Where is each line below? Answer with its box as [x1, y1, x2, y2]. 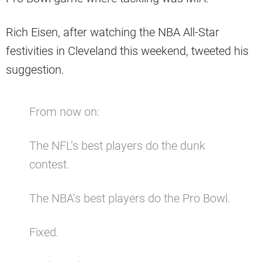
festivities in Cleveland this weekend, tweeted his [6, 43, 249, 58]
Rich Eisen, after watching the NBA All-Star [6, 25, 219, 39]
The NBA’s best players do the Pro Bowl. [29, 191, 230, 205]
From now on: [29, 104, 99, 119]
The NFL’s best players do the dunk [29, 138, 205, 153]
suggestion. [6, 62, 64, 77]
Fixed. [29, 225, 59, 239]
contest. [29, 157, 70, 171]
